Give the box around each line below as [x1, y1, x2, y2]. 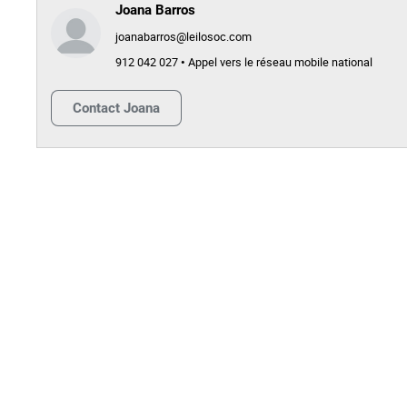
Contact [73, 99, 120, 116]
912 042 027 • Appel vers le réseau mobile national [115, 55, 372, 70]
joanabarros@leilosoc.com [115, 29, 252, 45]
